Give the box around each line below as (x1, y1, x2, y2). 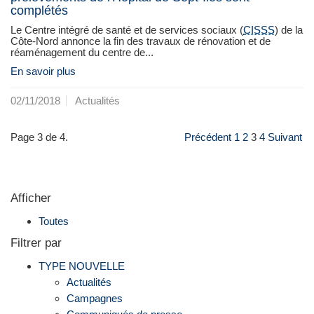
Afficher (11, 191, 51, 205)
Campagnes (67, 292, 123, 304)
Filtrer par (11, 236, 62, 250)
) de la (275, 23, 303, 36)
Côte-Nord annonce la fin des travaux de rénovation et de (11, 34, 271, 47)
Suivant (268, 130, 302, 143)
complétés (11, 3, 68, 18)
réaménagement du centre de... (11, 46, 153, 58)
